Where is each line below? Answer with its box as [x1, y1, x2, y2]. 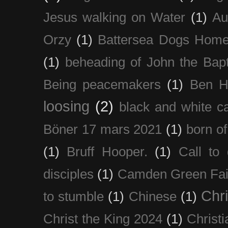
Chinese [128, 189, 177, 204]
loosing [43, 98, 90, 115]
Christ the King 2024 [43, 211, 162, 226]
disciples [43, 166, 94, 181]
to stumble [43, 189, 104, 204]
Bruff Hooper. [67, 144, 148, 159]
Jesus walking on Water [43, 10, 186, 24]
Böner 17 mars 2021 [43, 122, 162, 136]
